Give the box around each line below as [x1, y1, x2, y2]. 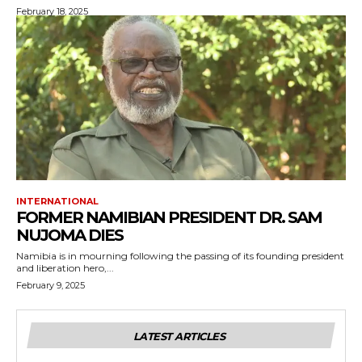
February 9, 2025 [16, 280, 85, 292]
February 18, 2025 [16, 6, 88, 18]
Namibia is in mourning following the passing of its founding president [16, 250, 344, 263]
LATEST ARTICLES [133, 330, 225, 343]
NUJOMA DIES [16, 225, 123, 246]
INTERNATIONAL [16, 196, 99, 208]
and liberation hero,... [16, 262, 114, 275]
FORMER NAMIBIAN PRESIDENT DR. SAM [16, 208, 322, 228]
